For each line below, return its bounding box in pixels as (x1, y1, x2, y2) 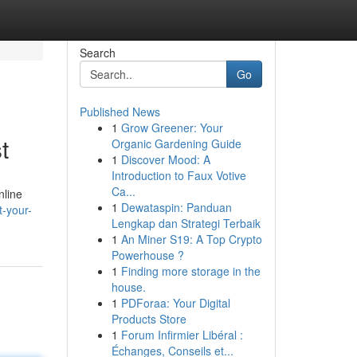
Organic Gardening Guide (111, 135, 241, 151)
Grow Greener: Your (120, 120, 223, 135)
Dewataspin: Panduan (120, 199, 232, 215)
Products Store (111, 311, 186, 327)
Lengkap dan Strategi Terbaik (111, 215, 261, 231)
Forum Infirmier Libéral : (120, 327, 243, 343)
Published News (79, 104, 160, 120)
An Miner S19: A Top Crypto (120, 231, 262, 247)
